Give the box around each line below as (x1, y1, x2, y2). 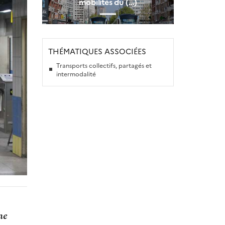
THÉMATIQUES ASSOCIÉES (48, 46, 146, 57)
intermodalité (56, 69, 96, 78)
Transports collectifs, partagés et (56, 60, 152, 69)
